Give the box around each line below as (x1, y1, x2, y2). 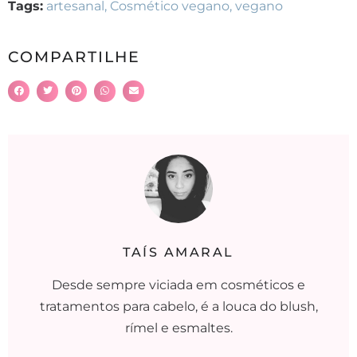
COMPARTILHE (8, 48, 140, 67)
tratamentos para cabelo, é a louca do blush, (39, 299, 318, 315)
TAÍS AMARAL (123, 245, 234, 261)
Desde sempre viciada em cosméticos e (52, 277, 305, 293)
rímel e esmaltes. (124, 320, 233, 336)
